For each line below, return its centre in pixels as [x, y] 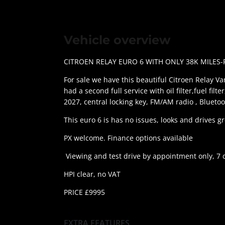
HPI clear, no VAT [92, 174]
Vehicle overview [117, 40]
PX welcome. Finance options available [128, 138]
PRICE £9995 [84, 192]
